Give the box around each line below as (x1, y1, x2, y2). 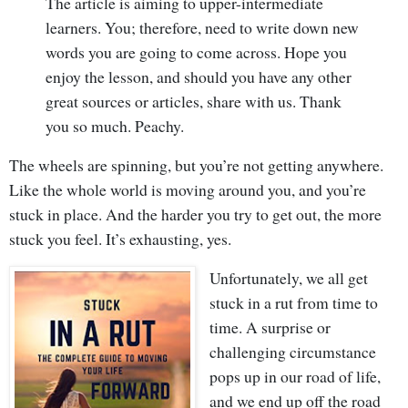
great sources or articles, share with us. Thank (46, 89, 342, 112)
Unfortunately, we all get (209, 266, 369, 289)
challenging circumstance (209, 340, 377, 362)
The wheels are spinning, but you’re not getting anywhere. (9, 153, 383, 176)
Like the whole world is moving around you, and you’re (9, 178, 366, 200)
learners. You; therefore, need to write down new (46, 15, 359, 38)
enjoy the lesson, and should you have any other (46, 65, 352, 87)
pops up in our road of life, (209, 364, 382, 387)
